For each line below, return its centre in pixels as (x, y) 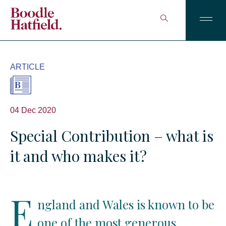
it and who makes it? (78, 156)
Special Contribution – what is (112, 136)
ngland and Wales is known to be (126, 205)
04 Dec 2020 (33, 110)
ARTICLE (27, 67)
